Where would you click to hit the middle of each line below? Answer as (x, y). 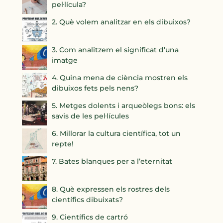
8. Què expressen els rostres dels (111, 189)
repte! (63, 144)
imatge (65, 60)
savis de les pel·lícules (91, 116)
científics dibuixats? (88, 199)
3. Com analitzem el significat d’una (115, 50)
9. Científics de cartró (90, 217)
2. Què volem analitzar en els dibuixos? (121, 22)
